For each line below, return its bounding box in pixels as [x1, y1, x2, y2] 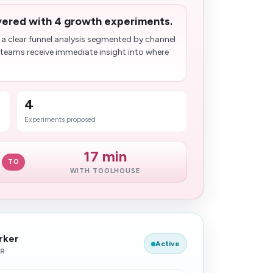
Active [155, 239, 180, 248]
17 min [83, 147, 127, 165]
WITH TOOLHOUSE [69, 167, 140, 175]
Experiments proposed [24, 115, 96, 124]
